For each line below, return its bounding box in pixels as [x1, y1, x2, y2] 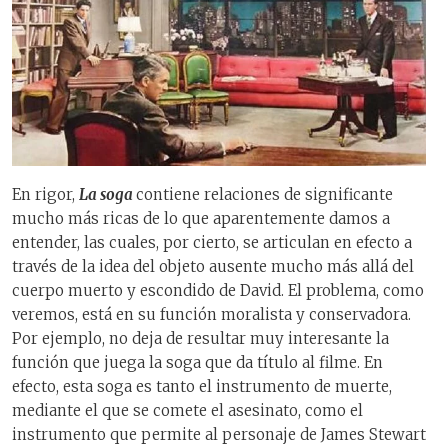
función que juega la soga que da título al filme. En [12, 352, 383, 372]
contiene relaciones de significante [136, 184, 393, 204]
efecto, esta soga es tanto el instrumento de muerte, [12, 376, 392, 396]
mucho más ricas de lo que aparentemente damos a [12, 208, 390, 228]
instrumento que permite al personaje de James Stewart [12, 424, 426, 444]
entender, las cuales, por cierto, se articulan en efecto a [12, 232, 412, 252]
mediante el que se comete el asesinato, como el [12, 400, 363, 420]
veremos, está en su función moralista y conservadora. [12, 304, 411, 324]
